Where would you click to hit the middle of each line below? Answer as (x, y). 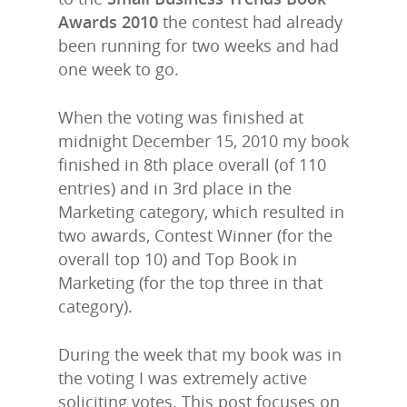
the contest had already (250, 22)
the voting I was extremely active (183, 378)
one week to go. (119, 69)
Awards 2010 (108, 22)
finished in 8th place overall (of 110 (192, 164)
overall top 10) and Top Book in (178, 259)
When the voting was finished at (181, 117)
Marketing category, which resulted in (201, 212)
